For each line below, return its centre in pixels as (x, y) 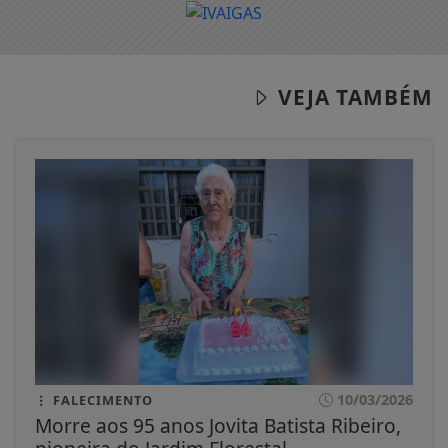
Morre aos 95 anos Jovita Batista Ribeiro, (218, 426)
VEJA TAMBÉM (352, 97)
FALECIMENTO (101, 400)
